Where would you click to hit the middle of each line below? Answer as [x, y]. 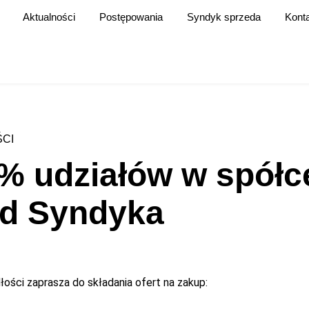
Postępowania [131, 17]
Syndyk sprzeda [224, 17]
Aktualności [49, 17]
